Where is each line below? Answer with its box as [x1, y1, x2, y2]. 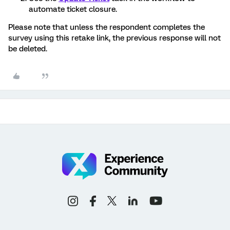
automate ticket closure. [29, 5, 117, 14]
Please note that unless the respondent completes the [8, 23, 205, 32]
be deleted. [8, 44, 47, 53]
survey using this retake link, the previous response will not [8, 33, 221, 43]
